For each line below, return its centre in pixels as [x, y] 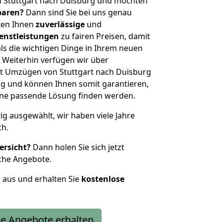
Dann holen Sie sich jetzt [78, 147]
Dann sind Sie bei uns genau [78, 12]
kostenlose [103, 179]
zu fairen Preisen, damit [105, 36]
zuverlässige [60, 24]
